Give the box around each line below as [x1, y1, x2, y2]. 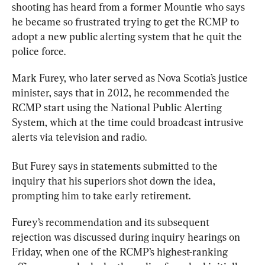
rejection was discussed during [12, 230, 151, 243]
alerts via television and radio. [12, 130, 147, 143]
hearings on [185, 230, 243, 243]
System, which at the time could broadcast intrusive [12, 115, 246, 128]
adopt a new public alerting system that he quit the [12, 30, 244, 43]
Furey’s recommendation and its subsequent [12, 215, 212, 228]
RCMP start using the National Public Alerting [12, 101, 224, 114]
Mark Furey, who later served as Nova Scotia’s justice [12, 71, 250, 84]
